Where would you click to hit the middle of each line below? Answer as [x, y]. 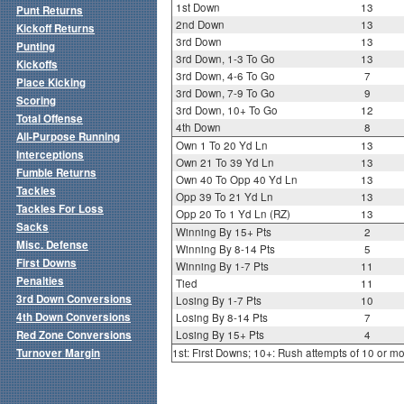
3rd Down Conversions [74, 299]
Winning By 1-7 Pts [222, 266]
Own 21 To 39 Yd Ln [225, 163]
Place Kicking [51, 83]
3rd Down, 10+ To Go [226, 110]
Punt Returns [50, 11]
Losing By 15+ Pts [220, 335]
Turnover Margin [58, 353]
